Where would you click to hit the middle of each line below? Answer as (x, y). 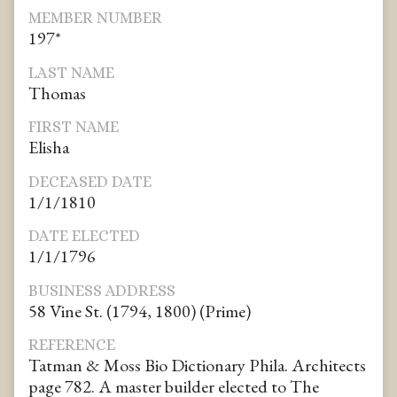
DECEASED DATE (90, 181)
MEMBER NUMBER (95, 18)
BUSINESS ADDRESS (102, 290)
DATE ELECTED (84, 236)
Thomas (57, 93)
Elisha (49, 148)
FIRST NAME (74, 127)
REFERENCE (72, 345)
